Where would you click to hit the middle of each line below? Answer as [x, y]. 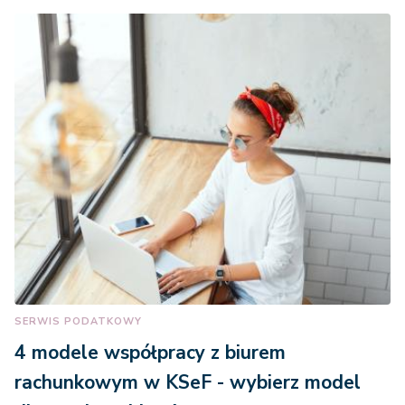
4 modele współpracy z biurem [150, 353]
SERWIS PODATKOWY [78, 322]
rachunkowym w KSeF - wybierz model [188, 383]
